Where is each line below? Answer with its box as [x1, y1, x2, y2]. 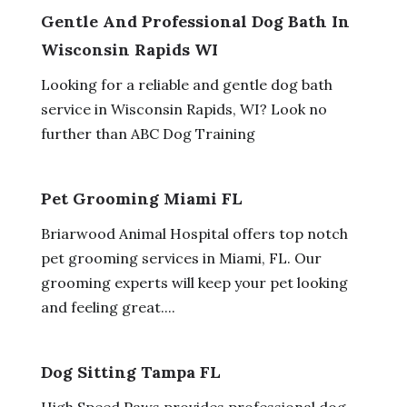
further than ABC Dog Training [40, 124, 255, 143]
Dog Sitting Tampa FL [40, 361, 221, 382]
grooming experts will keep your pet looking [40, 273, 348, 292]
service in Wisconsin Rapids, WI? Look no [40, 99, 327, 118]
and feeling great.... [40, 297, 175, 316]
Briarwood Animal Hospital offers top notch [40, 223, 348, 243]
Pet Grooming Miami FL [40, 187, 243, 209]
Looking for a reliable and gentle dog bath [40, 74, 333, 94]
